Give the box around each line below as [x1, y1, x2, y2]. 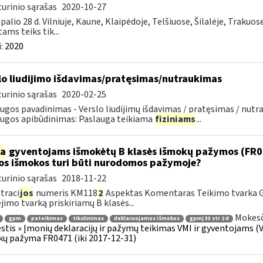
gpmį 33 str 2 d [189, 214, 229, 222]
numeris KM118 [33, 187, 97, 200]
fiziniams [154, 113, 195, 126]
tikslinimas [72, 214, 104, 222]
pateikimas [31, 214, 63, 222]
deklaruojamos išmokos [113, 214, 180, 222]
